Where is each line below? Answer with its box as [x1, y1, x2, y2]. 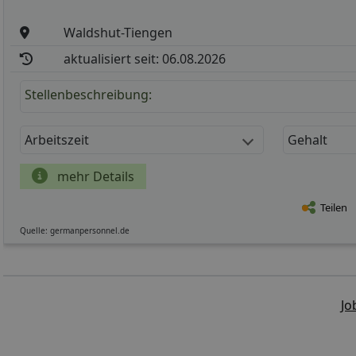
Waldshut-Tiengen [64, 23, 173, 41]
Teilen [320, 200, 347, 215]
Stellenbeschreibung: [25, 85, 152, 103]
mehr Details [54, 167, 134, 185]
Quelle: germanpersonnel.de [20, 224, 130, 236]
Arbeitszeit [25, 130, 89, 149]
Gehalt [288, 130, 327, 149]
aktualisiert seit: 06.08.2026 [64, 49, 226, 68]
